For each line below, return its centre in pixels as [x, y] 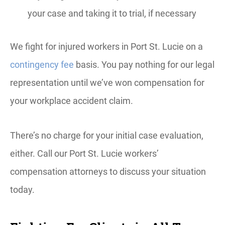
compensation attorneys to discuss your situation [108, 172]
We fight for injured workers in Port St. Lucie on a [106, 46]
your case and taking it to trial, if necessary [112, 13]
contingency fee [42, 65]
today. [22, 190]
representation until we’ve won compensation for [107, 83]
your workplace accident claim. [72, 101]
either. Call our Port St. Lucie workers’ [84, 153]
